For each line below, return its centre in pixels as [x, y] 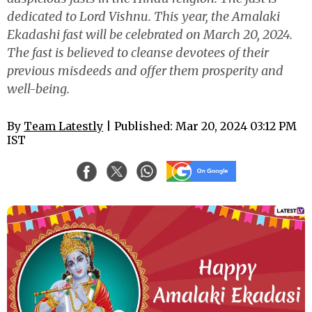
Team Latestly [63, 126]
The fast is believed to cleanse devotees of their [138, 53]
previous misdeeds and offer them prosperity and [145, 71]
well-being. [38, 89]
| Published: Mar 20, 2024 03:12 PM [200, 126]
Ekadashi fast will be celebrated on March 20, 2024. [150, 34]
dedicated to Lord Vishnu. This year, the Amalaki [143, 16]
